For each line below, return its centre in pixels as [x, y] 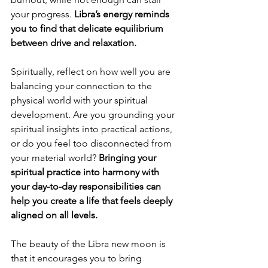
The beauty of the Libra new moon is [89, 244]
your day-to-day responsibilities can [87, 187]
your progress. [42, 14]
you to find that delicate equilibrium [88, 29]
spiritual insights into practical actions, [93, 129]
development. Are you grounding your [94, 115]
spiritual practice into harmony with [86, 172]
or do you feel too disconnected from [92, 144]
